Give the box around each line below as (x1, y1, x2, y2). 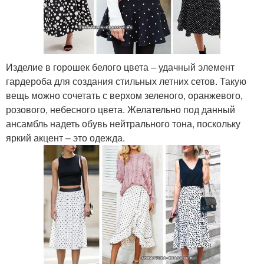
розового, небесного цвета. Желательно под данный (6, 102, 235, 116)
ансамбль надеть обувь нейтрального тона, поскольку (6, 116, 240, 130)
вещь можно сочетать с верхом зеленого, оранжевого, (6, 88, 243, 102)
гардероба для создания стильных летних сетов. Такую (6, 74, 246, 88)
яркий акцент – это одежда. (6, 130, 125, 144)
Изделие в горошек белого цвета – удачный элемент (6, 60, 235, 74)
